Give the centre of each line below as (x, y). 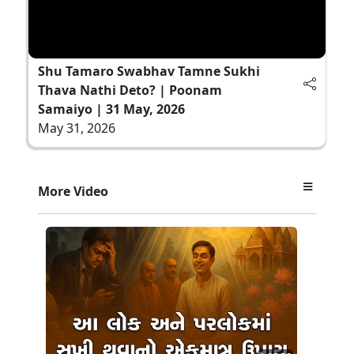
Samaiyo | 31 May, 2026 (111, 109)
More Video (73, 191)
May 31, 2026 (77, 128)
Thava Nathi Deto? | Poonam (130, 90)
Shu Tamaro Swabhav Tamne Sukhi (149, 71)
